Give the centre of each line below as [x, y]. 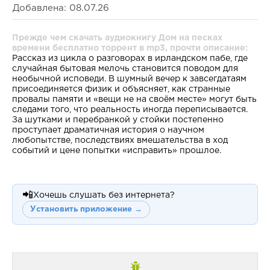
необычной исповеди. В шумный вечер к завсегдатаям [129, 79]
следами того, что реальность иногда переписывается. [130, 109]
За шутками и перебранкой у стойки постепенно [118, 120]
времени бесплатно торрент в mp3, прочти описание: [130, 48]
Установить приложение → [86, 209]
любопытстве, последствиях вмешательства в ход [120, 140]
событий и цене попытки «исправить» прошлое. [117, 150]
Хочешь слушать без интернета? [104, 195]
